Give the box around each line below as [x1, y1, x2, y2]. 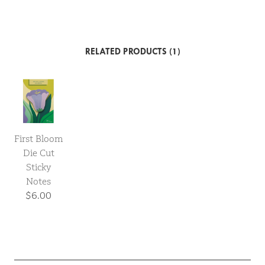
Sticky [26, 161, 51, 173]
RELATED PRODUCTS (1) [85, 46, 180, 57]
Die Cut [22, 147, 54, 159]
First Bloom [14, 132, 63, 144]
